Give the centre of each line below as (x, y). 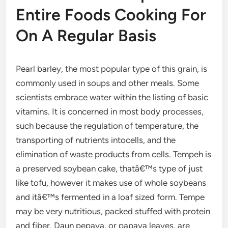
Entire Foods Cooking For (111, 15)
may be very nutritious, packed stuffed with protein (113, 211)
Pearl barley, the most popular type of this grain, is (112, 69)
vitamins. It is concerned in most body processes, (110, 111)
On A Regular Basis (86, 36)
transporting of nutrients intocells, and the (96, 140)
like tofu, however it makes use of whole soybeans (111, 183)
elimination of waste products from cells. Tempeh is (114, 154)
